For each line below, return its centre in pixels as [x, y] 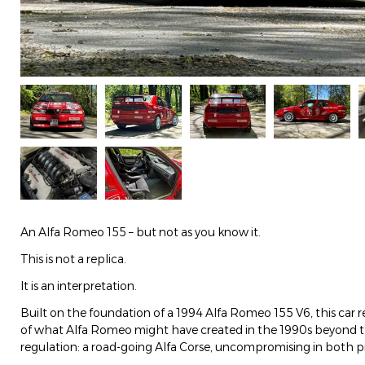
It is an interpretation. [79, 286]
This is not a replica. [73, 259]
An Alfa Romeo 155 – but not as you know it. [141, 233]
